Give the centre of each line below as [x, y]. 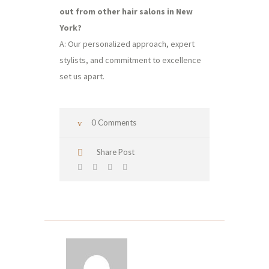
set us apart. [82, 76]
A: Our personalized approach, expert [127, 44]
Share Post [116, 152]
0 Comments [114, 122]
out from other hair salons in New [126, 11]
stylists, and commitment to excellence [130, 60]
